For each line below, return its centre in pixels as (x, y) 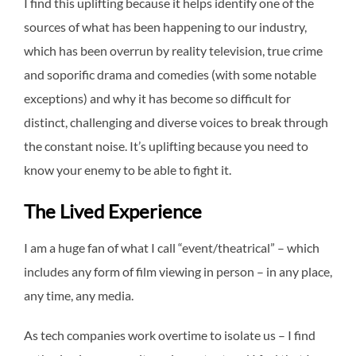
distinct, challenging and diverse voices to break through (176, 122)
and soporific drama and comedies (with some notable (170, 74)
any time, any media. (79, 295)
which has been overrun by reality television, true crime (173, 50)
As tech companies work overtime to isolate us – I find (170, 335)
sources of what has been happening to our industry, (165, 26)
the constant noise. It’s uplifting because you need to (166, 145)
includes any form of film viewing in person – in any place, (178, 271)
